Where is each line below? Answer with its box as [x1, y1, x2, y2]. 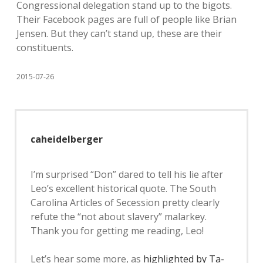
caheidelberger [31, 133, 103, 146]
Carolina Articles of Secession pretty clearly [31, 196, 220, 209]
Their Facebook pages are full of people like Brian [16, 13, 237, 26]
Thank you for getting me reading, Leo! [31, 224, 204, 237]
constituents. [16, 41, 73, 54]
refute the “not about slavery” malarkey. [31, 210, 207, 223]
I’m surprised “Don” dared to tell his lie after [31, 168, 223, 181]
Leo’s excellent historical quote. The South [31, 182, 216, 195]
